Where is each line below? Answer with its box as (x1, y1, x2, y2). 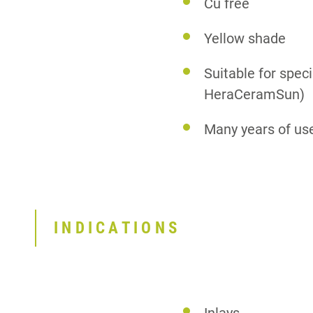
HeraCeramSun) (204, 86, 305, 103)
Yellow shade (204, 30, 286, 47)
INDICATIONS (54, 218, 181, 238)
